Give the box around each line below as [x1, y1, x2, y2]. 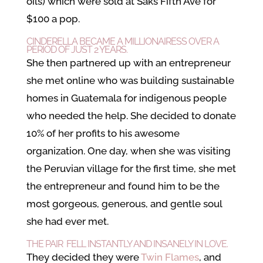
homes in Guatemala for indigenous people [26, 92, 227, 104]
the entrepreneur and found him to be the [26, 180, 220, 192]
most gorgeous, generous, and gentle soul [26, 198, 222, 210]
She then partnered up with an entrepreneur [26, 57, 231, 69]
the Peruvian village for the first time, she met [26, 163, 236, 174]
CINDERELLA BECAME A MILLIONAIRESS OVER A [26, 36, 219, 47]
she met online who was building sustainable [26, 75, 234, 86]
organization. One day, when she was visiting [26, 145, 231, 157]
